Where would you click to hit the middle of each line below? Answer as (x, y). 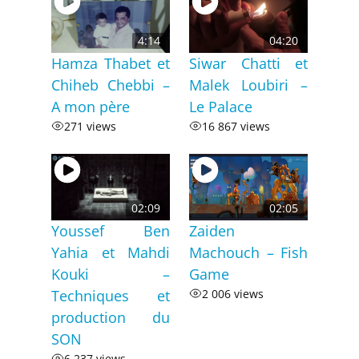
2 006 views (233, 293)
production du (111, 317)
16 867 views (236, 126)
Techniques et (111, 295)
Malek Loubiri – (248, 85)
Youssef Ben (111, 230)
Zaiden (212, 230)
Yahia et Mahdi (111, 252)
